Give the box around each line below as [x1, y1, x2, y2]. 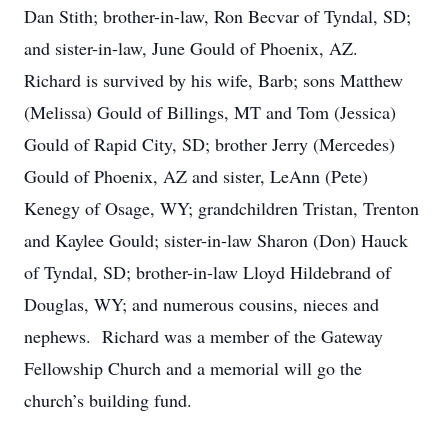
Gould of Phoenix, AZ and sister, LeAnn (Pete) [24, 164, 368, 188]
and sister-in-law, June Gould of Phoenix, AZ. [24, 36, 364, 60]
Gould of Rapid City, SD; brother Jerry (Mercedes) [24, 132, 395, 156]
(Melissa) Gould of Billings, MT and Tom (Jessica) [24, 100, 396, 124]
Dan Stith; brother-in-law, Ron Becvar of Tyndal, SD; [24, 4, 411, 28]
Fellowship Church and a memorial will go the [24, 356, 362, 380]
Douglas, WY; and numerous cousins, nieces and [24, 292, 379, 316]
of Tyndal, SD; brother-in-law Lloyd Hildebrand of [24, 260, 391, 284]
